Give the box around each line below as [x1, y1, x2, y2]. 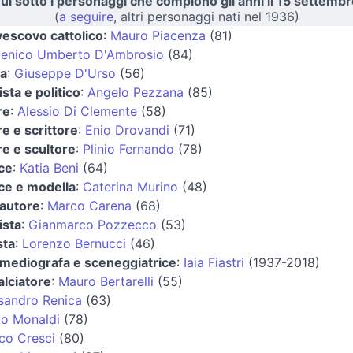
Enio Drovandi [85, 121, 169, 138]
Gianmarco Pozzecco [28, 216, 157, 232]
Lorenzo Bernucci [22, 235, 126, 251]
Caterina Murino [83, 178, 178, 195]
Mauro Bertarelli [58, 273, 154, 289]
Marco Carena [47, 197, 132, 214]
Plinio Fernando [83, 140, 174, 157]
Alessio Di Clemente [17, 102, 137, 119]
